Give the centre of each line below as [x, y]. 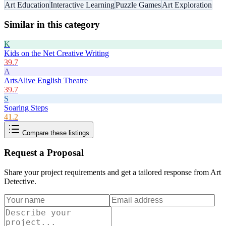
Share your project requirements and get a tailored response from [107, 173]
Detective [19, 182]
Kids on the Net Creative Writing [56, 53]
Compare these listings [55, 133]
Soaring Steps [26, 107]
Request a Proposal [44, 153]
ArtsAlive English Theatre [46, 80]
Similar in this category [52, 24]
